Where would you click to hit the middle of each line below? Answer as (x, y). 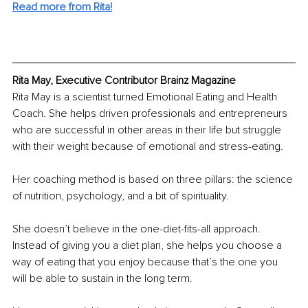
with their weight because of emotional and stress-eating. (148, 147)
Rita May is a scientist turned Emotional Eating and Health (146, 97)
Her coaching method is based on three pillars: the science (154, 180)
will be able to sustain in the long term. (104, 279)
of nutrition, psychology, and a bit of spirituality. (121, 196)
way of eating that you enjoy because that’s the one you (146, 262)
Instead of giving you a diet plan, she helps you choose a (148, 246)
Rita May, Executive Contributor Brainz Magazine (124, 81)
